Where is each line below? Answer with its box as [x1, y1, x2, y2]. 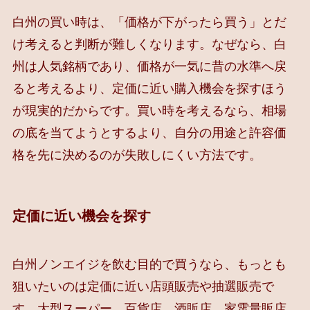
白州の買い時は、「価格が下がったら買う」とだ [12, 15, 286, 30]
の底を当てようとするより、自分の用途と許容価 [12, 126, 286, 140]
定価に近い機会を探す [12, 208, 151, 224]
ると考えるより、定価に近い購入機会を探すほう [12, 82, 286, 96]
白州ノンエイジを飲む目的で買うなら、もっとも [12, 257, 286, 271]
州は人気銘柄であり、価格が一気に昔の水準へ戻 [12, 60, 286, 74]
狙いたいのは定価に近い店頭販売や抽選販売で [12, 279, 274, 293]
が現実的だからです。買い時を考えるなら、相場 [12, 104, 286, 118]
